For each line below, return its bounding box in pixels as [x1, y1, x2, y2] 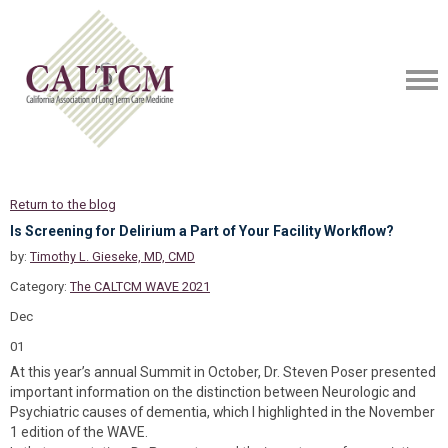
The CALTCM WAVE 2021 [70, 279, 210, 294]
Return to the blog [10, 197, 116, 212]
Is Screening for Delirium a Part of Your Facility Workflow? [10, 223, 394, 239]
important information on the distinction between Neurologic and [10, 384, 416, 400]
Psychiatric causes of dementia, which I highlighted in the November [10, 404, 435, 420]
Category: [10, 279, 70, 294]
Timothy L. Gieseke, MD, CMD [30, 249, 195, 264]
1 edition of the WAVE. [10, 424, 154, 440]
